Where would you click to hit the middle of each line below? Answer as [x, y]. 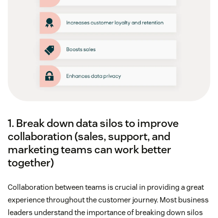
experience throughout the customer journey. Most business [108, 200]
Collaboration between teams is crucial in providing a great [106, 187]
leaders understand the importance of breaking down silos [105, 212]
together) [31, 162]
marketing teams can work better [90, 149]
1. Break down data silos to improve [93, 123]
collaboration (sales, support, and [89, 136]
